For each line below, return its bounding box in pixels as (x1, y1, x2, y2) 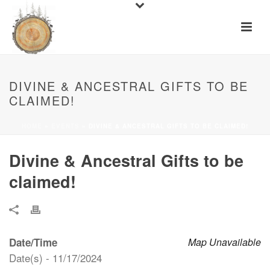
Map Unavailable (188, 235, 261, 249)
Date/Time (9, 235, 57, 250)
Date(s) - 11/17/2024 (9, 250, 102, 265)
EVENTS (51, 122, 80, 130)
